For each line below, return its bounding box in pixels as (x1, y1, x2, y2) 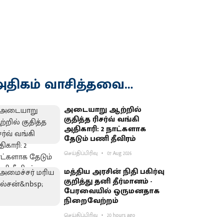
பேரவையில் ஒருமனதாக (64, 185, 160, 198)
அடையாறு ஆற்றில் (64, 103, 142, 116)
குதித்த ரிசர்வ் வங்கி (64, 113, 140, 126)
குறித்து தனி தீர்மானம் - (64, 175, 153, 188)
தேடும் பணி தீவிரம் (64, 132, 136, 145)
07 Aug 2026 (107, 149, 132, 158)
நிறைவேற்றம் (64, 194, 119, 207)
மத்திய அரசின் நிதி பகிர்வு (64, 165, 165, 178)
